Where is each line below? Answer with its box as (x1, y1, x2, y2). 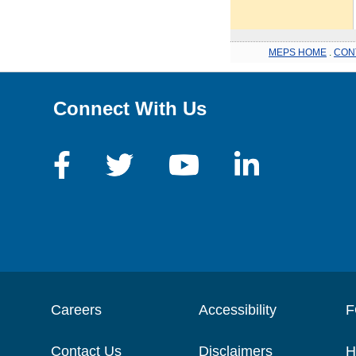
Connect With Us (53, 97, 207, 119)
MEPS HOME (269, 46, 327, 58)
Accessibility (198, 301, 277, 318)
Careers (51, 301, 103, 318)
